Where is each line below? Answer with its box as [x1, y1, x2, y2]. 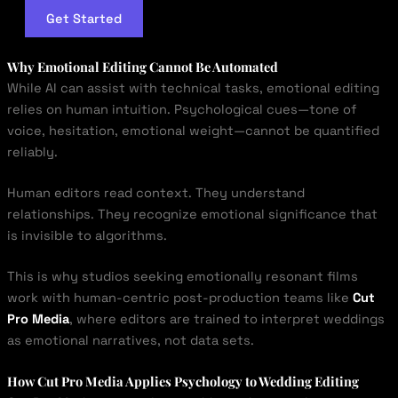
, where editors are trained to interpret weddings [68, 310, 385, 327]
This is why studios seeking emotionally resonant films [6, 267, 358, 284]
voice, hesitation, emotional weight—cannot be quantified [6, 123, 379, 139]
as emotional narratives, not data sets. [6, 331, 254, 348]
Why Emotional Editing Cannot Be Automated [6, 58, 278, 76]
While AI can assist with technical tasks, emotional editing [6, 80, 379, 97]
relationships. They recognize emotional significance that [6, 206, 378, 223]
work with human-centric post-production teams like [6, 289, 353, 306]
